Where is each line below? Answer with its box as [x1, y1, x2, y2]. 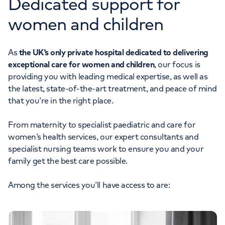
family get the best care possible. [8, 155, 128, 166]
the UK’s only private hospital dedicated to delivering [19, 47, 208, 57]
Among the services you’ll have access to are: [8, 179, 172, 190]
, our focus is [154, 59, 200, 69]
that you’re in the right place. [8, 95, 114, 105]
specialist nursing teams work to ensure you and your [8, 143, 204, 154]
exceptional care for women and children [8, 59, 155, 69]
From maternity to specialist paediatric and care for [8, 119, 196, 130]
